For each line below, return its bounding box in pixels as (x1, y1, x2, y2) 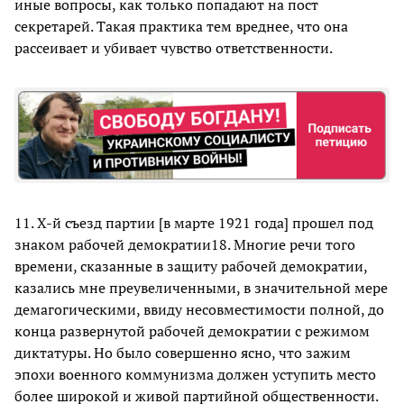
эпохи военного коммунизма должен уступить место (14, 363, 376, 384)
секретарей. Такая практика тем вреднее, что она (14, 15, 348, 36)
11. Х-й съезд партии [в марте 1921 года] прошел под (14, 212, 373, 233)
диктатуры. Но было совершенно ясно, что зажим (14, 342, 351, 363)
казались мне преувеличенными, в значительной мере (14, 277, 388, 298)
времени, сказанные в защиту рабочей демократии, (14, 255, 367, 276)
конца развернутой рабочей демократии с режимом (14, 320, 370, 341)
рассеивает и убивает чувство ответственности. (14, 37, 333, 58)
